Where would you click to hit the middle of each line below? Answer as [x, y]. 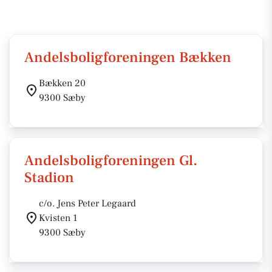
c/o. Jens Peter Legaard [87, 203]
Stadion [49, 178]
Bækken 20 [62, 83]
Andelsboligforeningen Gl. [111, 161]
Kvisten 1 [58, 218]
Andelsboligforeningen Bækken [128, 57]
